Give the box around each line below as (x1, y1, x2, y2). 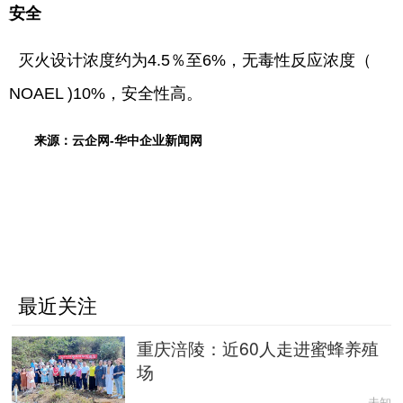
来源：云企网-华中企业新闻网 (34, 132, 202, 148)
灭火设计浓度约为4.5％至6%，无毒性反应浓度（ (9, 50, 372, 69)
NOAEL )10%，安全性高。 (9, 84, 202, 103)
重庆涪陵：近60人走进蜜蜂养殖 (137, 335, 380, 360)
